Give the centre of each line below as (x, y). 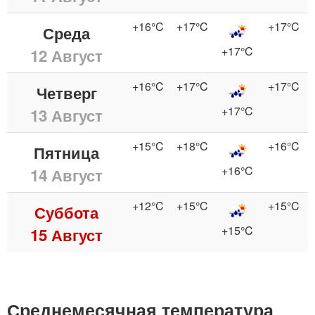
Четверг (66, 92)
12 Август (66, 55)
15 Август (66, 234)
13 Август (66, 115)
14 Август (66, 175)
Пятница (66, 152)
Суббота (66, 212)
